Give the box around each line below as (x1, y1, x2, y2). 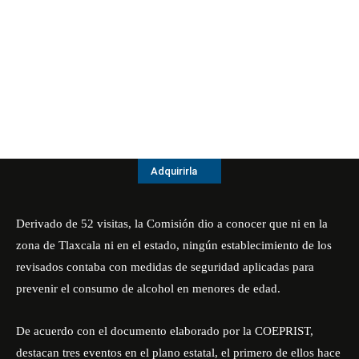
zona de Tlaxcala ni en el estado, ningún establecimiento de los (16, 239, 332, 252)
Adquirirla (151, 165, 197, 178)
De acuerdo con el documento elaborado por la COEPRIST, (16, 325, 313, 337)
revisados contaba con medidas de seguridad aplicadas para (16, 260, 314, 273)
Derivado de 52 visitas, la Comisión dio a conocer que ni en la (16, 217, 328, 230)
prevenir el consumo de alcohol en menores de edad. (16, 282, 280, 295)
